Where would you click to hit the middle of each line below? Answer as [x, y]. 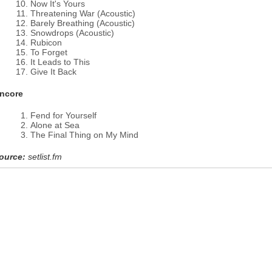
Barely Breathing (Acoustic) [83, 23]
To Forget [49, 52]
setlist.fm [45, 157]
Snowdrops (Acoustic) [72, 33]
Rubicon [46, 42]
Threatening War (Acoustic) [83, 13]
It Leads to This [60, 62]
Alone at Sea [55, 125]
